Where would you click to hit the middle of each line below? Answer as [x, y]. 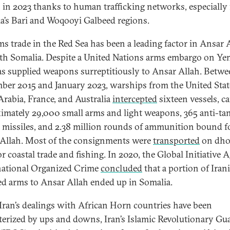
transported [176, 140]
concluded [121, 168]
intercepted [135, 99]
